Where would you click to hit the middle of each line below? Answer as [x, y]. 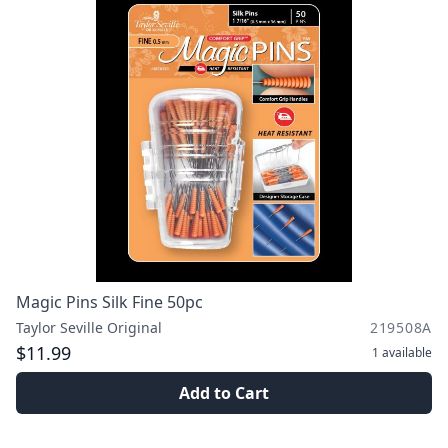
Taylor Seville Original [89, 327]
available [407, 352]
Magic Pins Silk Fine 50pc [109, 302]
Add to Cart [224, 393]
